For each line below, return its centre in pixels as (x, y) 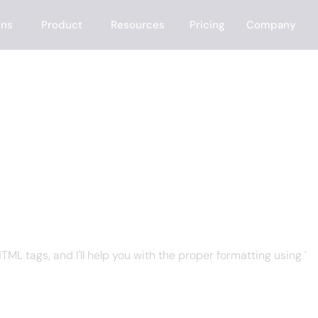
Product (62, 25)
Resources (138, 25)
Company (272, 25)
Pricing (208, 25)
